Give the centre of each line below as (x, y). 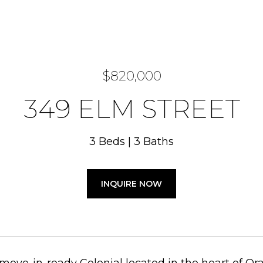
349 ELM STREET (131, 109)
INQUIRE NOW (131, 184)
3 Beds (107, 141)
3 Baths (154, 141)
